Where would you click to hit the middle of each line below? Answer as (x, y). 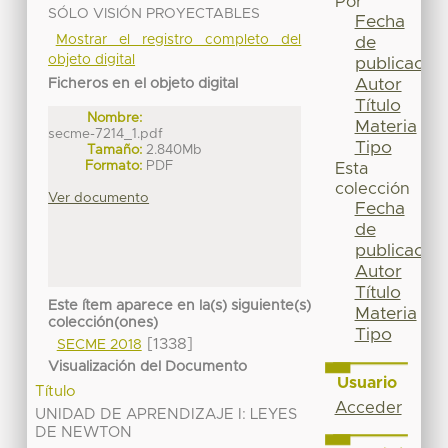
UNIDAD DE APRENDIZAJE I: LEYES (166, 415)
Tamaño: (115, 149)
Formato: (114, 165)
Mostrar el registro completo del (178, 39)
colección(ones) (103, 323)
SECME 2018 (99, 345)
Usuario (366, 382)
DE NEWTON (84, 433)
